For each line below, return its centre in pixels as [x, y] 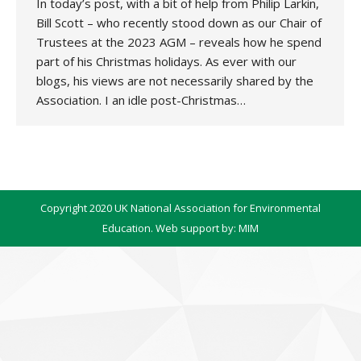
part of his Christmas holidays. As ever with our [166, 61]
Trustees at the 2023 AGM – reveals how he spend [179, 42]
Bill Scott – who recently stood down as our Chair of [179, 23]
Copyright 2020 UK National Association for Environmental [180, 208]
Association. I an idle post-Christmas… [141, 100]
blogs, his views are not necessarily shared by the [175, 81]
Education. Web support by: [170, 228]
